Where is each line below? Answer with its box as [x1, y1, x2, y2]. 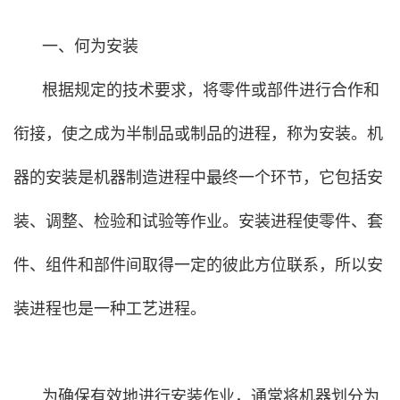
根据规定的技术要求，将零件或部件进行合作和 [42, 80, 379, 99]
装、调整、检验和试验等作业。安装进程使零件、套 [13, 212, 383, 230]
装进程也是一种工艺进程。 [13, 299, 206, 318]
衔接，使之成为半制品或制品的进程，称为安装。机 [13, 124, 383, 143]
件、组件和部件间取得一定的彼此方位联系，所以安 [13, 255, 383, 274]
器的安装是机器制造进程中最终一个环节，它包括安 [13, 168, 383, 187]
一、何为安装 [42, 37, 138, 55]
